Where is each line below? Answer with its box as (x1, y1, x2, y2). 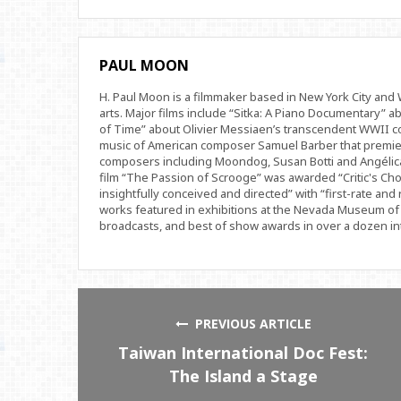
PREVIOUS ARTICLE (187, 314, 311, 332)
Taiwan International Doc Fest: (118, 341, 369, 363)
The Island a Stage (168, 364, 318, 387)
